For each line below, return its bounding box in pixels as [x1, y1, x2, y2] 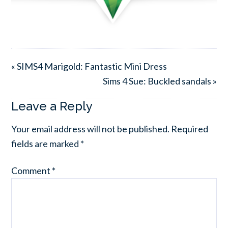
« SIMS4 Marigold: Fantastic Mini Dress [11, 60, 167, 72]
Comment [11, 164, 52, 176]
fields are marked [11, 137, 81, 149]
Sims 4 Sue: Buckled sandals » [102, 75, 217, 87]
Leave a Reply [11, 98, 93, 113]
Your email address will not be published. [11, 123, 170, 134]
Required [171, 123, 209, 134]
